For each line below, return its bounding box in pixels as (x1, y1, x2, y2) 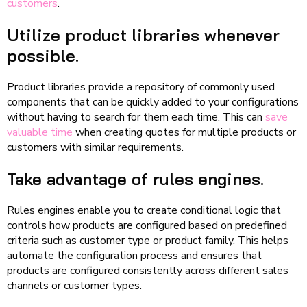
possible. (7, 45, 79, 66)
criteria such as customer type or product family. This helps (7, 232, 288, 248)
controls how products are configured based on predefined (7, 217, 287, 233)
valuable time (7, 124, 73, 140)
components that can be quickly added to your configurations (7, 94, 299, 110)
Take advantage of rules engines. (7, 168, 264, 189)
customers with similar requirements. (7, 139, 184, 155)
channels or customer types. (7, 278, 142, 293)
